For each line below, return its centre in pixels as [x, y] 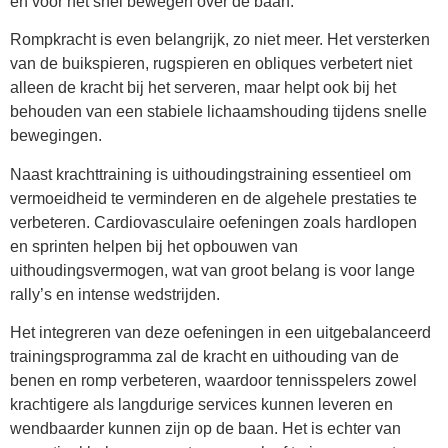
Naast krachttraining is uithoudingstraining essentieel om [210, 174]
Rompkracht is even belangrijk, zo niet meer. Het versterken [220, 40]
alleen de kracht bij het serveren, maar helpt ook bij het [203, 88]
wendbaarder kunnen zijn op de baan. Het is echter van [205, 429]
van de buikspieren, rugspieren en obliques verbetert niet [211, 64]
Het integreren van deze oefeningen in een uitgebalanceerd [220, 333]
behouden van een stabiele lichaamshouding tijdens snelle [218, 112]
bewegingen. [56, 136]
